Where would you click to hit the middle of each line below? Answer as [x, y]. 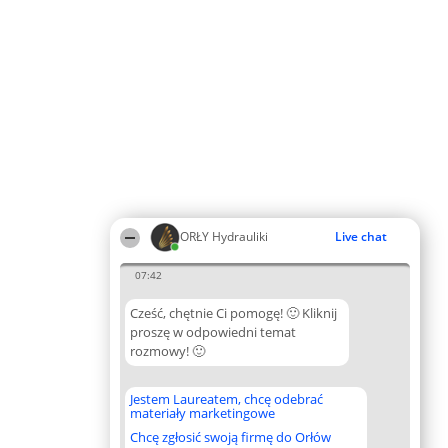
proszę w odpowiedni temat [213, 332]
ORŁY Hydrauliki [224, 236]
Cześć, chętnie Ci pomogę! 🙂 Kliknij [233, 313]
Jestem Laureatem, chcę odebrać [226, 399]
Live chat [361, 236]
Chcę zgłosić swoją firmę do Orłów [230, 437]
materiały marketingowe [202, 413]
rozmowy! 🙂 [167, 351]
